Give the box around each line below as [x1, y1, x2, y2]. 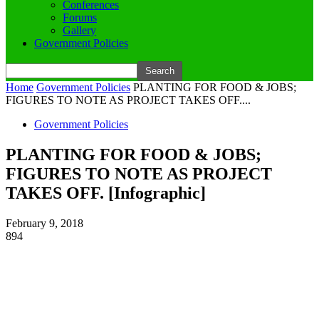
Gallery [63, 24, 96, 36]
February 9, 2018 [6, 216, 83, 229]
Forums [63, 11, 97, 23]
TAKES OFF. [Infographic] [6, 183, 206, 202]
